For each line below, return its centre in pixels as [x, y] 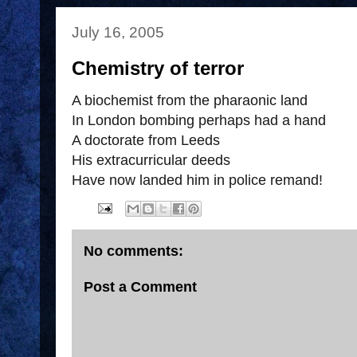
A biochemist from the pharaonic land [190, 100]
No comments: [133, 251]
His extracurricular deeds [151, 160]
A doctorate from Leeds [146, 140]
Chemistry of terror [158, 68]
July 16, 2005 [118, 32]
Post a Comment [140, 286]
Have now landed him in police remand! [197, 180]
